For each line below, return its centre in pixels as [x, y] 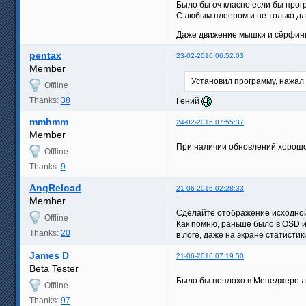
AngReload [55, 187]
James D [49, 255]
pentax [45, 55]
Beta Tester [54, 268]
